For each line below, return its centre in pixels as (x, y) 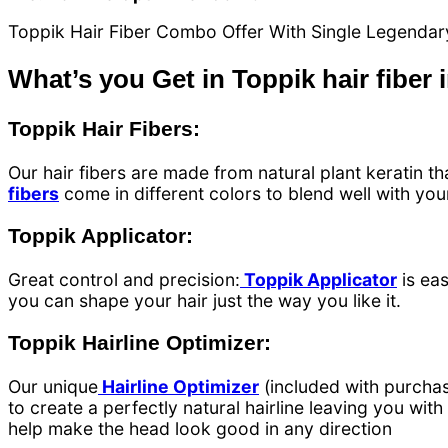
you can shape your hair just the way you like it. (204, 300)
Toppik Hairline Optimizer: (139, 343)
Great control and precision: (124, 279)
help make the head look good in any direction (200, 428)
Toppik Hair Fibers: (104, 129)
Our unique (53, 386)
